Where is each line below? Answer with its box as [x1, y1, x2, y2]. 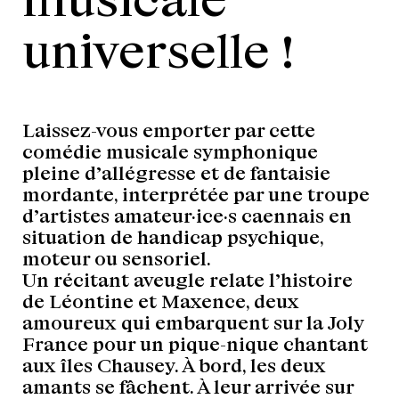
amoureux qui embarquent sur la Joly [22, 312, 363, 333]
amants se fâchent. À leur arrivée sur [22, 376, 354, 397]
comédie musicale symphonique [22, 141, 318, 162]
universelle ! [22, 23, 294, 76]
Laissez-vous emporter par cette [22, 119, 315, 141]
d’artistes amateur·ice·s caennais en [22, 205, 352, 226]
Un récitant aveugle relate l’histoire [22, 269, 353, 290]
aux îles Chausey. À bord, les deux [22, 354, 326, 376]
